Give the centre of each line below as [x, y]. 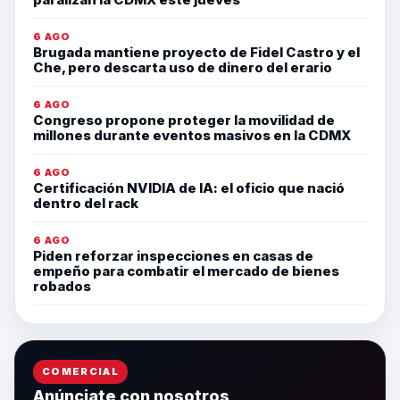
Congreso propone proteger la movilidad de [184, 121]
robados [62, 287]
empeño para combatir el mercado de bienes [186, 271]
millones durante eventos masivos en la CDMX [192, 136]
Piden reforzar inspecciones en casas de [173, 256]
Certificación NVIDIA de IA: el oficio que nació [189, 188]
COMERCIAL [80, 372]
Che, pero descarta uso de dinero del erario [183, 68]
